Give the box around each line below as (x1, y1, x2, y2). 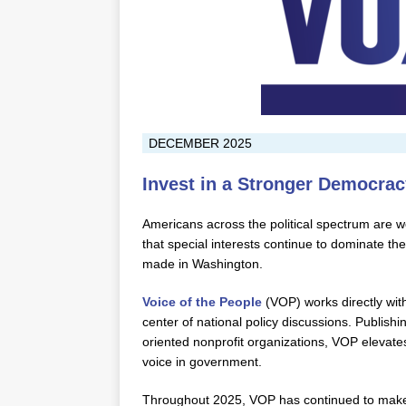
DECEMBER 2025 (149, 136, 252, 150)
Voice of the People (142, 295, 262, 309)
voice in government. (142, 354, 266, 369)
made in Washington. (142, 256, 263, 271)
